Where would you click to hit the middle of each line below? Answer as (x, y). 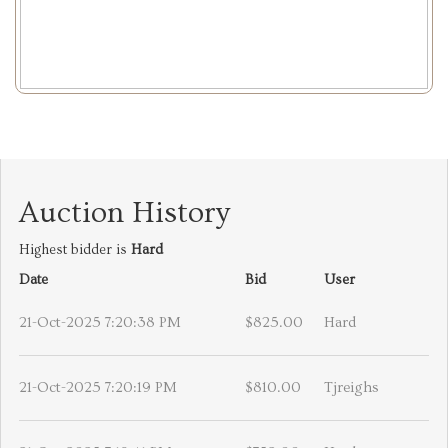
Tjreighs (351, 387)
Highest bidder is (75, 249)
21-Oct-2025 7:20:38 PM (100, 322)
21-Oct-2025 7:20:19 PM (98, 387)
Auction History (124, 212)
